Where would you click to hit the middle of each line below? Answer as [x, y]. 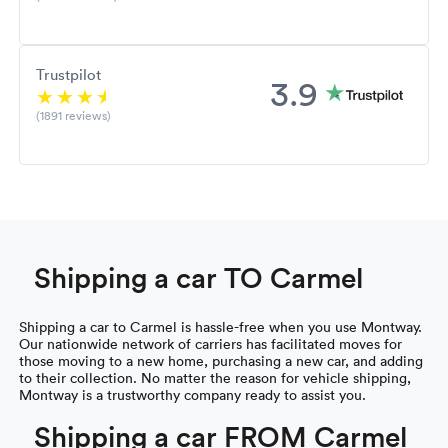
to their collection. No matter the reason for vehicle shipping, [215, 377]
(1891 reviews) [74, 114]
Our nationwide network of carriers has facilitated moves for [211, 343]
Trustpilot [69, 73]
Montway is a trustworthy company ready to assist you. [193, 394]
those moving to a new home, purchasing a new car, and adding [221, 360]
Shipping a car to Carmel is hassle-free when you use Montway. [221, 326]
